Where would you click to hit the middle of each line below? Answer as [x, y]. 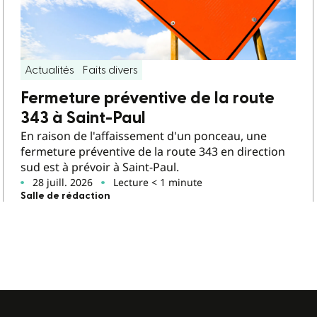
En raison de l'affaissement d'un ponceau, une [144, 136]
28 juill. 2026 [63, 183]
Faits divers [111, 70]
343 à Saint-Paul [83, 119]
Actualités [50, 70]
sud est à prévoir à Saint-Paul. [100, 167]
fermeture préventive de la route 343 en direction [153, 152]
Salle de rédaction [66, 196]
